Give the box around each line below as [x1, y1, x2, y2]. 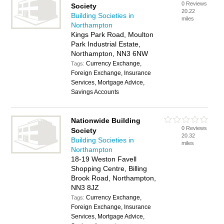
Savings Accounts [71, 88, 119, 95]
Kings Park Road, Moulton [71, 30, 154, 38]
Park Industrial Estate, [71, 40, 141, 48]
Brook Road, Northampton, [71, 174, 156, 182]
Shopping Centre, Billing [71, 164, 147, 172]
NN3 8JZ [71, 183, 99, 191]
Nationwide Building [71, 116, 141, 124]
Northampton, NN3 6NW [71, 49, 148, 57]
